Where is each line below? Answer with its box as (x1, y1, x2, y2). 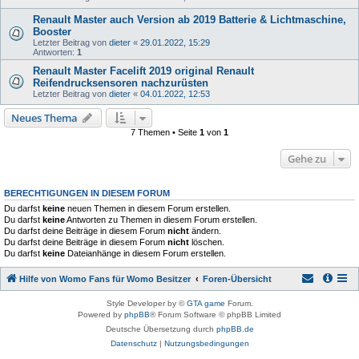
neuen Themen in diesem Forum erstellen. (65, 204, 231, 213)
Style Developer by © (106, 299, 187, 308)
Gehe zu (288, 151, 326, 166)
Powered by (78, 310, 124, 319)
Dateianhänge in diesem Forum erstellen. (65, 248, 226, 258)
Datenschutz (110, 339, 157, 348)
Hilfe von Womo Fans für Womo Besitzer (19, 274, 191, 284)
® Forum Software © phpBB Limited (150, 310, 281, 319)
